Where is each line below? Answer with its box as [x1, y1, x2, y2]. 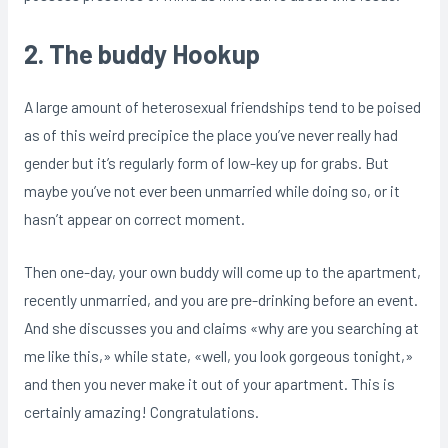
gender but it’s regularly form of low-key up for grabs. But [23, 153, 389, 173]
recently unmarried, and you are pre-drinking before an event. [23, 290, 418, 310]
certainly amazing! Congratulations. [23, 402, 259, 422]
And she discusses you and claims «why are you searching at [23, 318, 419, 338]
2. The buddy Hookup [23, 38, 260, 70]
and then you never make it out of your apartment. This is [23, 374, 395, 394]
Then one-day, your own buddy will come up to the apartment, [23, 262, 421, 282]
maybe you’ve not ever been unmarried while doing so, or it [23, 181, 400, 201]
